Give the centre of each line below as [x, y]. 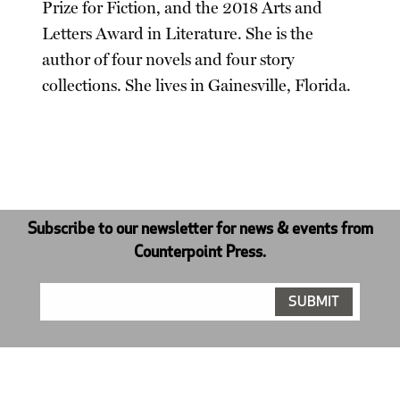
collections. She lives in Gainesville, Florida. [197, 85]
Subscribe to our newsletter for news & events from [200, 229]
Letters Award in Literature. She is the [178, 33]
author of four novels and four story [169, 59]
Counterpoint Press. [200, 253]
